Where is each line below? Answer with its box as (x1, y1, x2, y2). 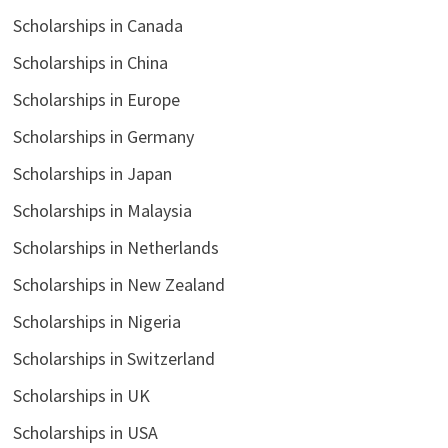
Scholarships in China (12, 50, 168, 74)
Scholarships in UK (12, 383, 150, 407)
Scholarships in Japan (12, 161, 172, 185)
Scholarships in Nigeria (12, 309, 181, 333)
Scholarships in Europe (12, 87, 180, 111)
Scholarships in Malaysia (12, 198, 192, 222)
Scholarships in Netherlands (12, 235, 219, 259)
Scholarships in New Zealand (12, 272, 225, 296)
